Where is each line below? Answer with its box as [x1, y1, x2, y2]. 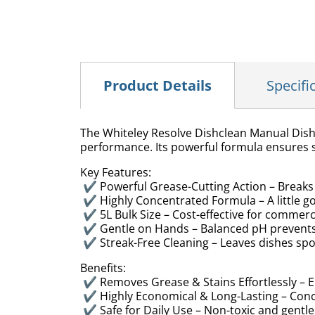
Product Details [103, 76, 212, 95]
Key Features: [80, 165, 151, 180]
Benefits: [80, 260, 126, 276]
